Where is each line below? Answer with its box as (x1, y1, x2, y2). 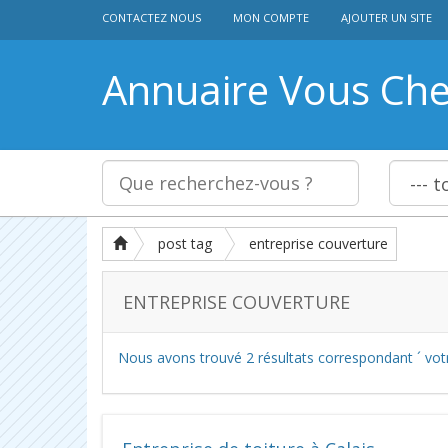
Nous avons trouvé (118, 348, 246, 367)
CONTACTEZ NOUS (102, 10, 201, 25)
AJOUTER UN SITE (341, 10, 432, 25)
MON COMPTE (233, 10, 309, 25)
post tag (158, 234, 212, 253)
